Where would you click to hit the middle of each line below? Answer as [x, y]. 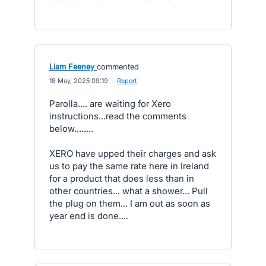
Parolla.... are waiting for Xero [110, 104]
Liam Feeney [72, 66]
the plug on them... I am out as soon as [130, 203]
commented [118, 66]
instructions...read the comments [118, 116]
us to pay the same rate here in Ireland [129, 166]
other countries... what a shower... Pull [129, 191]
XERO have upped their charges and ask [133, 153]
